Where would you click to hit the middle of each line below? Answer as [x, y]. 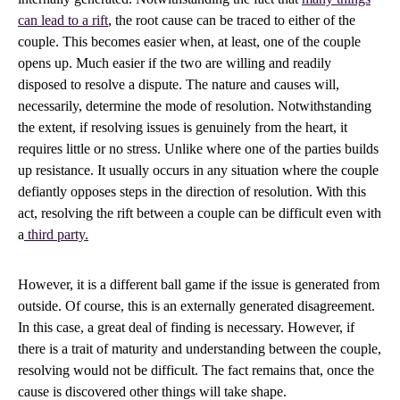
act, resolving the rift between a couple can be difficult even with [200, 213]
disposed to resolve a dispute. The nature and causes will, [179, 84]
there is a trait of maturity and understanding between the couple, [200, 349]
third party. [56, 234]
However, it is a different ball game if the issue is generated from [199, 284]
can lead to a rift [63, 20]
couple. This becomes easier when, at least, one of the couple [189, 42]
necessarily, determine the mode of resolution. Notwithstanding [195, 106]
